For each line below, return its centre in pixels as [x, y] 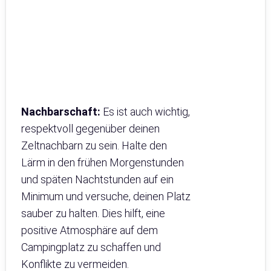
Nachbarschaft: [61, 111]
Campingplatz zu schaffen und [91, 247]
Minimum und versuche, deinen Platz [106, 196]
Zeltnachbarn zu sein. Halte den [94, 145]
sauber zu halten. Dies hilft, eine [93, 213]
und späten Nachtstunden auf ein [97, 179]
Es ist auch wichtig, [145, 111]
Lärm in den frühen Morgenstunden [103, 162]
